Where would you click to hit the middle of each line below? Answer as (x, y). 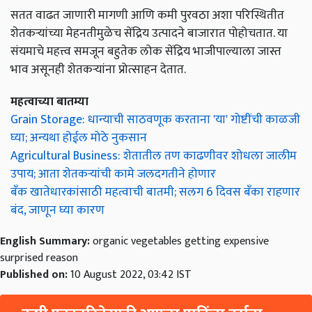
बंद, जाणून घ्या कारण (57, 210)
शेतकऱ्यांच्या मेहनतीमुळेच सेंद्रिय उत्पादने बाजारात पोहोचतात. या (149, 33)
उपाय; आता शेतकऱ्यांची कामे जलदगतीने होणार (113, 174)
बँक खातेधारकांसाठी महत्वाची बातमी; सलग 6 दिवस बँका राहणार (155, 192)
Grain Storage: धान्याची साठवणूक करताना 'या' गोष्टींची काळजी (155, 120)
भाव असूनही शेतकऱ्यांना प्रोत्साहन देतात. (98, 70)
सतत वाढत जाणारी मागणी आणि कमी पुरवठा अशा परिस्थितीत (147, 15)
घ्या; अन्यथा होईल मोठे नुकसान (79, 138)
